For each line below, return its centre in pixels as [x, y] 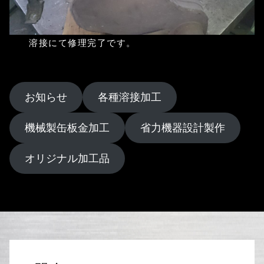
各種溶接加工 [129, 97]
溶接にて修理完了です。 [82, 43]
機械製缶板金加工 [67, 128]
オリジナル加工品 [67, 158]
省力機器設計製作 [182, 128]
